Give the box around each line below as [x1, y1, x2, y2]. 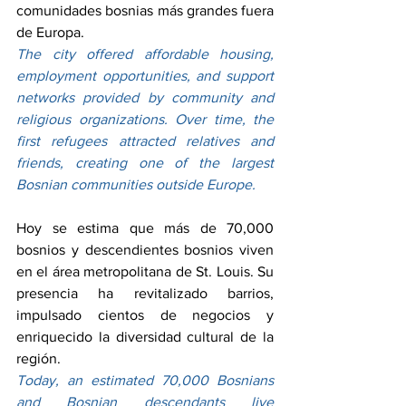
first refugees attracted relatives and [16, 133, 274, 150]
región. [16, 351, 61, 367]
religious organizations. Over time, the [16, 111, 274, 128]
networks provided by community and [16, 90, 274, 106]
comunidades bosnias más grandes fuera [16, 3, 274, 19]
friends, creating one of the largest [16, 155, 274, 171]
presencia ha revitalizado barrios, [16, 285, 274, 302]
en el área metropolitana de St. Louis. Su [16, 264, 274, 280]
